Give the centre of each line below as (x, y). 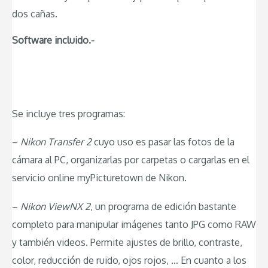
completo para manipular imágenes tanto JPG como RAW (134, 224)
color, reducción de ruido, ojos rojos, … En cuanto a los (129, 260)
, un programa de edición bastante (163, 206)
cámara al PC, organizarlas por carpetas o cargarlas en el (131, 160)
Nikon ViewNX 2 (55, 206)
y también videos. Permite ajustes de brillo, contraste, (127, 242)
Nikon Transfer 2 (56, 142)
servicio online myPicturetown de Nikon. (99, 178)
